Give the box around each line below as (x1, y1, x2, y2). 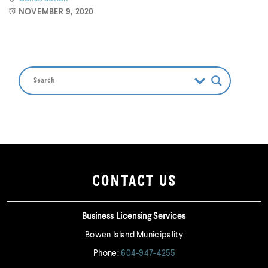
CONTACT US (92, 175, 176, 191)
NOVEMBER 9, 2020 (19, 8, 93, 17)
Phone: (93, 249, 121, 258)
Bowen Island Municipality (85, 231, 183, 240)
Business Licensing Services (82, 212, 186, 221)
